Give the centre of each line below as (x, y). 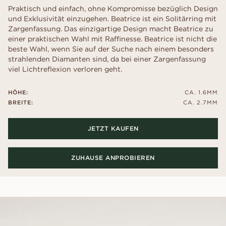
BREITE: (21, 102)
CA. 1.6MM (201, 92)
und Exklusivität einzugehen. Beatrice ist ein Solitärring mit (112, 19)
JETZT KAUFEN (113, 128)
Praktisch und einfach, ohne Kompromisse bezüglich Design (113, 9)
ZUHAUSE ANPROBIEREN (113, 158)
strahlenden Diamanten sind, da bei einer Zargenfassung (107, 59)
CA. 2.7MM (201, 102)
